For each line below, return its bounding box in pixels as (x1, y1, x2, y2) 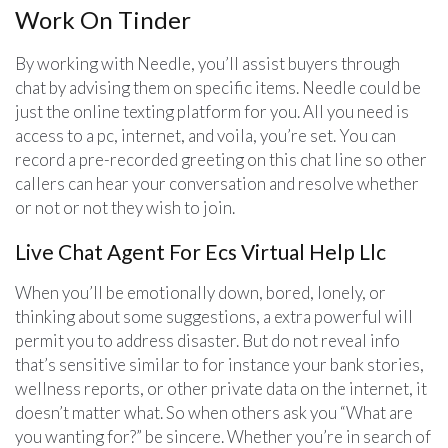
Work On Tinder (15, 4, 191, 34)
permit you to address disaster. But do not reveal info (15, 329, 400, 351)
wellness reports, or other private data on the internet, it (15, 377, 427, 399)
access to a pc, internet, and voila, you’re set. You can (15, 124, 396, 146)
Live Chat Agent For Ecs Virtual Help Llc (15, 238, 386, 264)
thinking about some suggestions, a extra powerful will (15, 305, 413, 327)
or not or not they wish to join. (15, 196, 235, 218)
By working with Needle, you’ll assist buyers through (15, 52, 400, 74)
